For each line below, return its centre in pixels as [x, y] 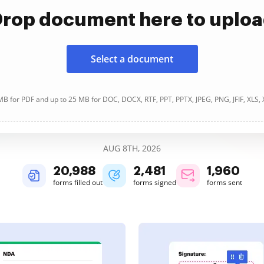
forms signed [154, 182]
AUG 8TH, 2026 [132, 148]
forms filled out [77, 182]
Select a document [132, 59]
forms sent [224, 182]
